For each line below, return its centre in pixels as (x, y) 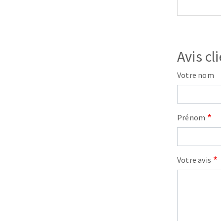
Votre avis (194, 160)
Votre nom (196, 75)
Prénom (191, 118)
